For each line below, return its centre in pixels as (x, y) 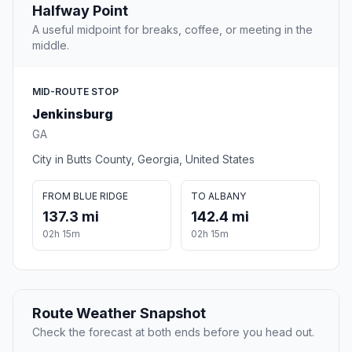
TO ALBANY (218, 196)
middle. (51, 46)
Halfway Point (80, 11)
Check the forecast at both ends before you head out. (173, 332)
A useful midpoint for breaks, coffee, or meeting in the (172, 30)
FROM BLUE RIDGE (85, 196)
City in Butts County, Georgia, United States (143, 159)
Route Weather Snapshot (119, 313)
